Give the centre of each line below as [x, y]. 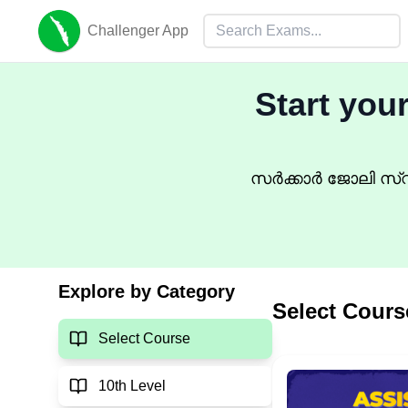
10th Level [132, 385]
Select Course [144, 338]
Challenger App [138, 31]
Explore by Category [147, 291]
